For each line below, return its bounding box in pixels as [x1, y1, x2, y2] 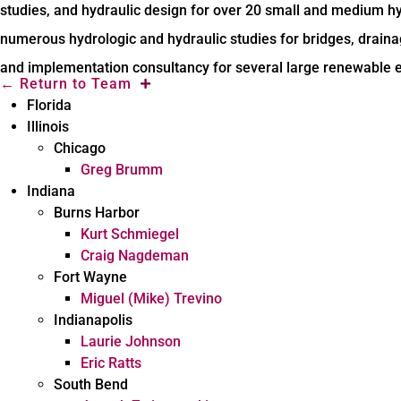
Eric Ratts [81, 354, 141, 371]
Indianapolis [54, 311, 132, 328]
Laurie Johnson [81, 333, 181, 350]
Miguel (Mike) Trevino [81, 290, 222, 307]
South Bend [54, 376, 128, 393]
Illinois [27, 118, 69, 135]
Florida [27, 97, 72, 114]
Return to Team [15, 75, 136, 92]
